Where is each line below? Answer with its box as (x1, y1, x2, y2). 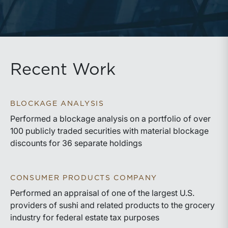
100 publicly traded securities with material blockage (10, 126, 209, 136)
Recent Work (10, 62, 116, 78)
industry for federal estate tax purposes (10, 212, 159, 222)
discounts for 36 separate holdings (10, 138, 142, 148)
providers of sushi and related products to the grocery (10, 200, 215, 210)
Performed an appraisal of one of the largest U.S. (10, 188, 194, 198)
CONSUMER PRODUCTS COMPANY (10, 175, 157, 182)
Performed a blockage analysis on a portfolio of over (10, 113, 211, 124)
